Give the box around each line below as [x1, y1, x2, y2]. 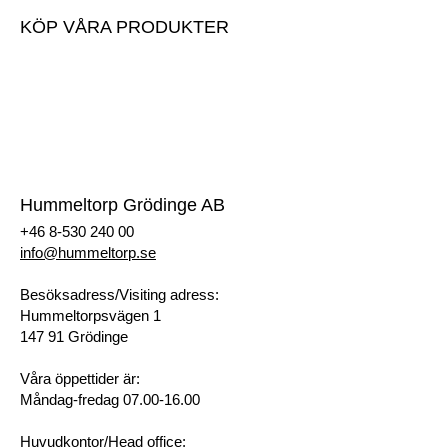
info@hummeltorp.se [20, 243, 156, 261]
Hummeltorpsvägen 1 [20, 306, 161, 324]
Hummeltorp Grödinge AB [20, 194, 225, 215]
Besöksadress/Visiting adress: [20, 285, 219, 303]
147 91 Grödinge [20, 327, 128, 345]
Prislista [20, 81, 72, 99]
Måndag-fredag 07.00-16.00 [20, 390, 200, 408]
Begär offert [20, 111, 96, 129]
